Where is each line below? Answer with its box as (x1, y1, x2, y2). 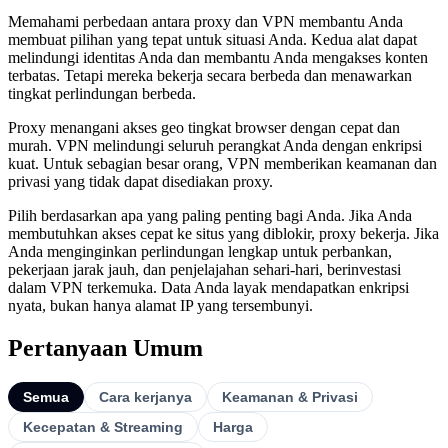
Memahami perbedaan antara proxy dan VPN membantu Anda (8, 13, 403, 31)
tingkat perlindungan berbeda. (8, 85, 196, 103)
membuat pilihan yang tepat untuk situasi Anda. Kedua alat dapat (8, 31, 417, 49)
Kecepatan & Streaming (23, 418, 183, 435)
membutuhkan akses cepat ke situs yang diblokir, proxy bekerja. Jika (8, 225, 439, 243)
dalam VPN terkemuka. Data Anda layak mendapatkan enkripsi (8, 279, 409, 297)
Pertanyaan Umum (8, 335, 203, 361)
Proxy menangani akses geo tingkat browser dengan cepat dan (8, 119, 400, 137)
